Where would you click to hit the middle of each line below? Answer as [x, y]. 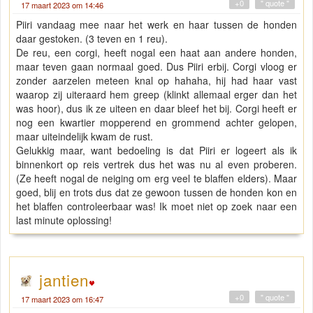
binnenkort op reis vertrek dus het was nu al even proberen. [156, 165]
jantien [64, 280]
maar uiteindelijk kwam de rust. [85, 137]
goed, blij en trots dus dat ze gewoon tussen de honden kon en [156, 192]
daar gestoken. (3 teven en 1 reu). [92, 39]
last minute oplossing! [64, 220]
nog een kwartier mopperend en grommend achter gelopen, [156, 123]
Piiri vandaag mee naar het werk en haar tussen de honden [156, 25]
